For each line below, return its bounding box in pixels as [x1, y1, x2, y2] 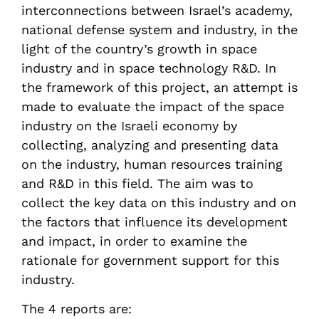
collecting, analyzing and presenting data [21, 137, 278, 152]
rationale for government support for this [21, 253, 279, 268]
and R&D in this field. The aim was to [21, 176, 253, 191]
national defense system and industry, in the [21, 22, 298, 37]
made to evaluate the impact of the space [21, 99, 284, 114]
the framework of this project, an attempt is [21, 80, 298, 95]
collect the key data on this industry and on [21, 195, 296, 210]
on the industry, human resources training [21, 157, 283, 172]
